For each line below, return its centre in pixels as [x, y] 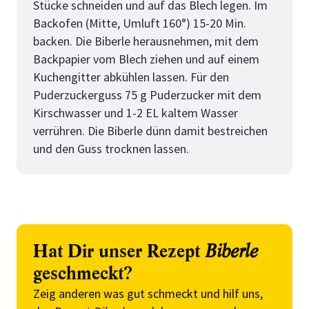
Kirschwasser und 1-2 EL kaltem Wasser [136, 113]
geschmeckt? [83, 274]
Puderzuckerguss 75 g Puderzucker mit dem [147, 95]
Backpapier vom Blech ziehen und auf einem [146, 59]
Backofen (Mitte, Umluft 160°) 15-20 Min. [140, 23]
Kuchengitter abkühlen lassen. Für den [131, 77]
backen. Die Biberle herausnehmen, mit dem [146, 41]
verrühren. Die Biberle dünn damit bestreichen [150, 131]
